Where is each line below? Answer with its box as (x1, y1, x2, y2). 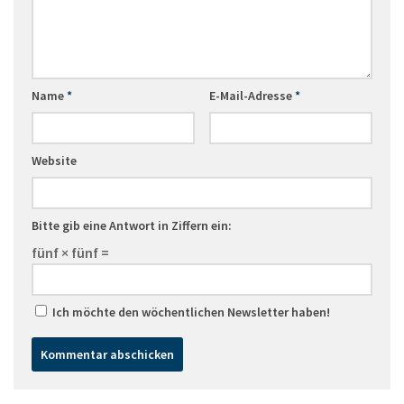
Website (32, 152, 77, 170)
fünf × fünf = (32, 243, 109, 262)
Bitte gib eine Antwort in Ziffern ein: (32, 217, 232, 234)
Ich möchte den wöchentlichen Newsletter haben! (50, 304, 330, 321)
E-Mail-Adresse (208, 87, 295, 105)
